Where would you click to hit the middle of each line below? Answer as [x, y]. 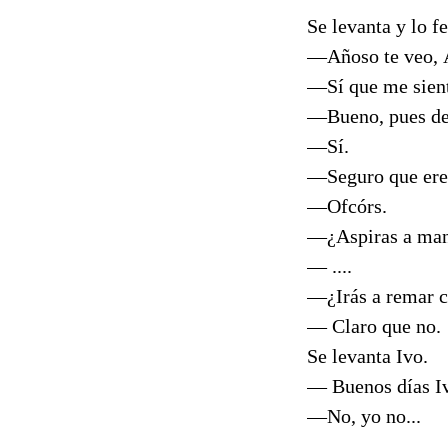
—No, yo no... [364, 416]
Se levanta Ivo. [367, 356]
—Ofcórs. [349, 206]
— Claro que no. [374, 326]
